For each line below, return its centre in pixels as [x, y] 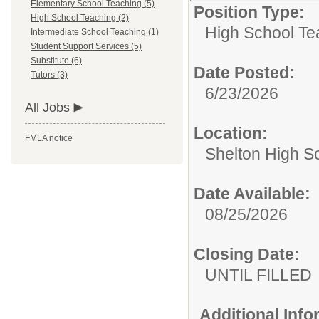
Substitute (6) [56, 61]
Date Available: [252, 194]
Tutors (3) [49, 75]
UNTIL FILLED [258, 275]
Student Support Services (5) [86, 46]
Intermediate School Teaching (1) [95, 32]
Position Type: [249, 12]
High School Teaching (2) [80, 18]
